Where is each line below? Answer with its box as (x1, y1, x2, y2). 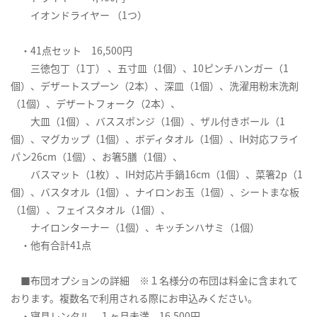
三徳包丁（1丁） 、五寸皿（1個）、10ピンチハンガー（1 (11, 61, 289, 76)
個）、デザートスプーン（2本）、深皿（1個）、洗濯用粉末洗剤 (11, 79, 299, 93)
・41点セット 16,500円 (11, 43, 132, 58)
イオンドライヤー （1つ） (11, 8, 147, 23)
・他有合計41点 (11, 238, 91, 253)
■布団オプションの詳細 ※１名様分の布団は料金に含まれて (11, 273, 298, 288)
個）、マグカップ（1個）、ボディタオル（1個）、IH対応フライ (11, 132, 299, 146)
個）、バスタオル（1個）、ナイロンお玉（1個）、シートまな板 (11, 185, 299, 200)
